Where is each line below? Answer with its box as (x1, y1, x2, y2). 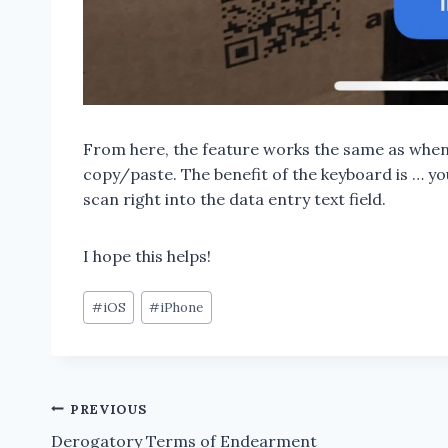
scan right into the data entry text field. (83, 189, 386, 210)
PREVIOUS (70, 400, 147, 418)
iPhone (160, 298, 204, 316)
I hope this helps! (83, 246, 211, 267)
